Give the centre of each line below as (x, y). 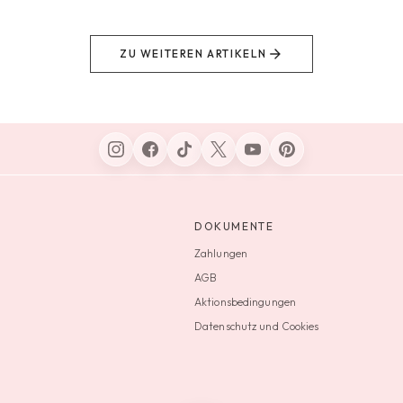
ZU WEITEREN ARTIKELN (193, 53)
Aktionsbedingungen (246, 301)
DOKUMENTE (234, 227)
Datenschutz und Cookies (257, 326)
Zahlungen (221, 254)
